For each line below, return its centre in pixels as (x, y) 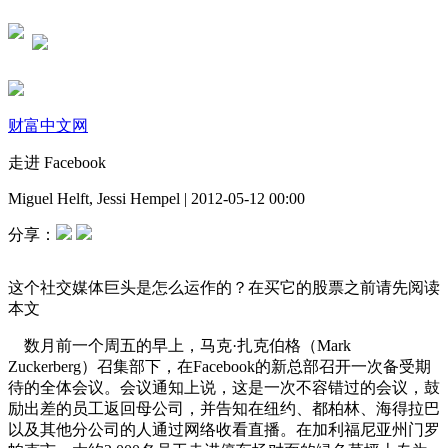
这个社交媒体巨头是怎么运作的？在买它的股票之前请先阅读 (224, 287)
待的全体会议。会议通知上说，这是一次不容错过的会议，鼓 (224, 387)
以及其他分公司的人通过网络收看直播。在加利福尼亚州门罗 (224, 429)
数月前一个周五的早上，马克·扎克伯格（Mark (179, 345)
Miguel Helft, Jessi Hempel (94, 198)
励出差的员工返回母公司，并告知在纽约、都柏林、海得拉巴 (224, 408)
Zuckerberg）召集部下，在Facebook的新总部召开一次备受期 (219, 366)
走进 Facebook (57, 162)
